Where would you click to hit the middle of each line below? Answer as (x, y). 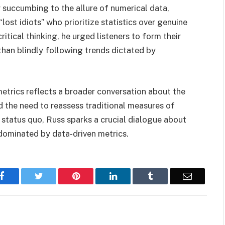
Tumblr (166, 176)
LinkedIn (133, 176)
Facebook (21, 176)
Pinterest (95, 176)
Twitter (55, 176)
